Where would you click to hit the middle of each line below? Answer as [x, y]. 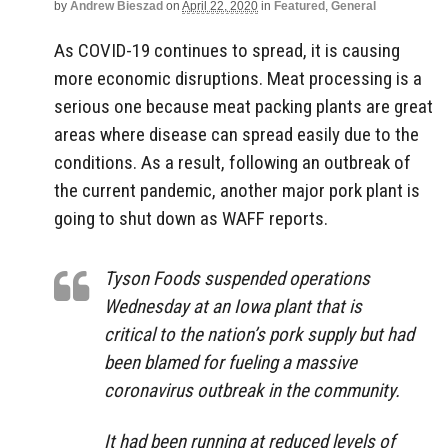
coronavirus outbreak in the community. [252, 391]
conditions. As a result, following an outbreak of [232, 162]
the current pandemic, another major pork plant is [237, 190]
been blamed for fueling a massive [230, 363]
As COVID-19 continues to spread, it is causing [227, 50]
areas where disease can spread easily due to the [236, 134]
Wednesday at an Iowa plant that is [233, 307]
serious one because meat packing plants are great [243, 106]
